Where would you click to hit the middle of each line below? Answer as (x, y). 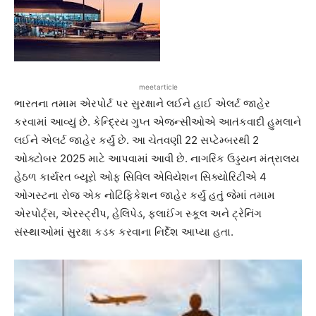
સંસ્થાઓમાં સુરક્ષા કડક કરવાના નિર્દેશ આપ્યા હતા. (124, 232)
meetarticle (158, 87)
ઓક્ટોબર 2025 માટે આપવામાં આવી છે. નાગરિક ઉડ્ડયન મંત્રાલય (157, 159)
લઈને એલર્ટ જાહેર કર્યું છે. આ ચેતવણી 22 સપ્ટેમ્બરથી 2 (136, 140)
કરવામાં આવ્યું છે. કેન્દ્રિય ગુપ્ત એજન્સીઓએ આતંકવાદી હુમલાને (158, 122)
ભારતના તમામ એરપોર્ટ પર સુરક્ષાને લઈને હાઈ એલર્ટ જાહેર (142, 104)
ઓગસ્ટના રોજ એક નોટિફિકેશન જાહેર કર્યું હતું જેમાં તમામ (145, 195)
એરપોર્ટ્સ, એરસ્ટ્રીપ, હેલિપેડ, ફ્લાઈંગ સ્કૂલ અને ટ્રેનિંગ (138, 214)
